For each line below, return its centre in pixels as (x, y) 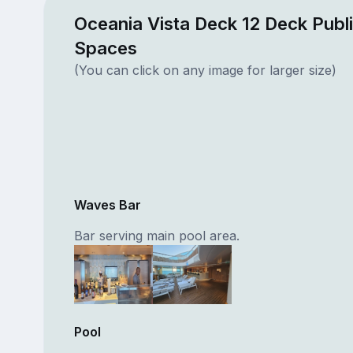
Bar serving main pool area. (156, 235)
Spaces (105, 47)
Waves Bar (107, 204)
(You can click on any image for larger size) (205, 70)
